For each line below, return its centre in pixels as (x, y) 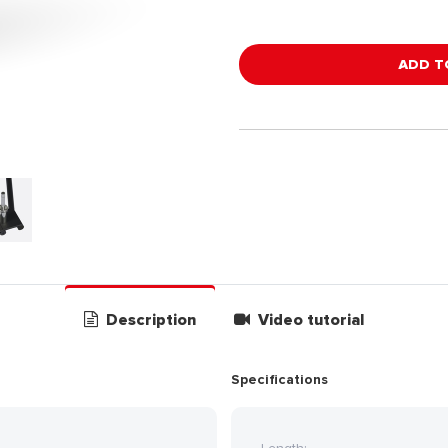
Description (148, 320)
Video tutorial (311, 320)
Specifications (279, 379)
